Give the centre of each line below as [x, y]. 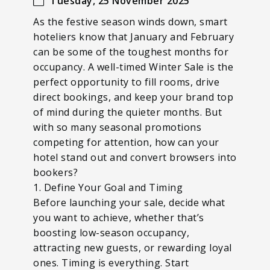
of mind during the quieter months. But [127, 112]
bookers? [55, 172]
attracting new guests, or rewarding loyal [133, 247]
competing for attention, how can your [126, 142]
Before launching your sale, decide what [129, 202]
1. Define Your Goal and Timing [108, 187]
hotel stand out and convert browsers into [135, 157]
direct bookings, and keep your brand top [133, 97]
